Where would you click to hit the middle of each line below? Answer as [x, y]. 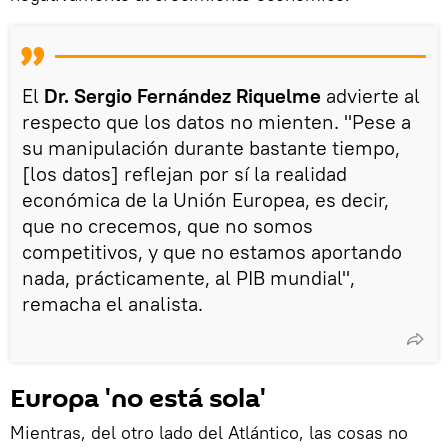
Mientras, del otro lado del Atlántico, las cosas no [209, 432]
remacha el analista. [112, 303]
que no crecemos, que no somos [167, 225]
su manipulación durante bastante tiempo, [211, 147]
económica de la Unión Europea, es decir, [205, 199]
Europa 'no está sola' [138, 399]
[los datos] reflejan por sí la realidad [184, 173]
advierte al [370, 95]
